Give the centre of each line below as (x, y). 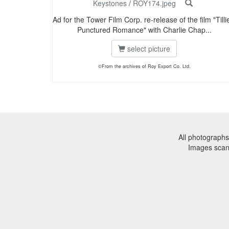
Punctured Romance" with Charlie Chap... (144, 30)
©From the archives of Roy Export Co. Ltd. (144, 66)
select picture (148, 49)
